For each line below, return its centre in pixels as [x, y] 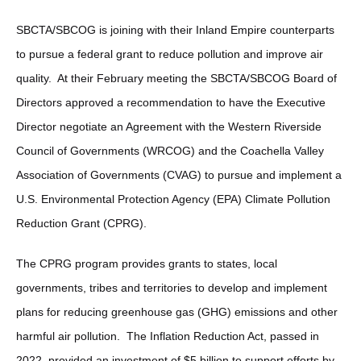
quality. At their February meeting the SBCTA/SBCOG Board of [176, 78]
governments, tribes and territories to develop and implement [172, 287]
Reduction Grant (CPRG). [81, 223]
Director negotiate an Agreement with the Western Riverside [169, 126]
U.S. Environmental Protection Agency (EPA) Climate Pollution [173, 199]
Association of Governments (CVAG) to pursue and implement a [179, 174]
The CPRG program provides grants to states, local [147, 263]
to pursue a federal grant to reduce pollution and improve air [170, 54]
